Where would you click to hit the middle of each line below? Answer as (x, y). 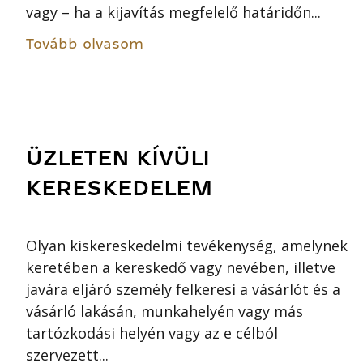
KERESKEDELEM (120, 189)
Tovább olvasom (85, 44)
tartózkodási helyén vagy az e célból (152, 333)
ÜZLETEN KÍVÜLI (118, 159)
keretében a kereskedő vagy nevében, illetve (181, 267)
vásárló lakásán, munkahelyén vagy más (164, 311)
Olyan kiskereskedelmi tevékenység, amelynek (187, 245)
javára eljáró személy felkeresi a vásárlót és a (183, 289)
